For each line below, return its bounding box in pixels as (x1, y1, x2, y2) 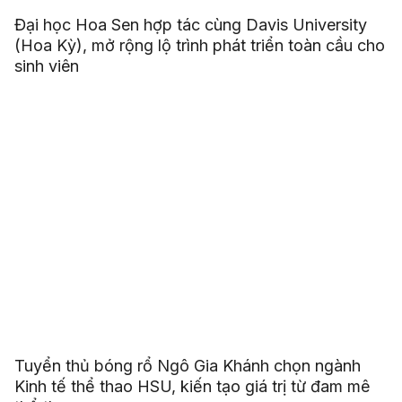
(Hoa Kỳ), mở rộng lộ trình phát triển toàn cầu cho (13, 35, 385, 55)
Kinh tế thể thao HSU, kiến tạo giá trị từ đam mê (13, 376, 370, 396)
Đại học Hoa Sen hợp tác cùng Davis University (13, 14, 367, 34)
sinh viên (13, 56, 79, 75)
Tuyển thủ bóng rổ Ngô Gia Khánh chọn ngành (13, 355, 361, 375)
